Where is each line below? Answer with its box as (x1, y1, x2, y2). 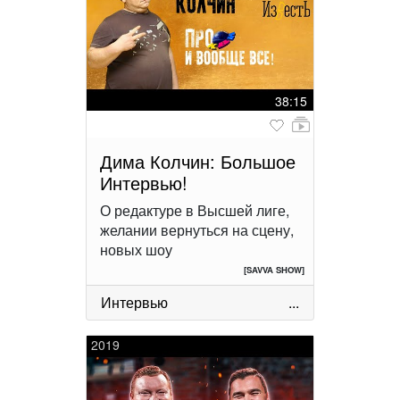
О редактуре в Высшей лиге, (100, 200, 289, 221)
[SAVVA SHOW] (244, 263, 304, 277)
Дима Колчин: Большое (100, 148, 296, 175)
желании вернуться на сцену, (100, 220, 294, 241)
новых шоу (100, 239, 172, 261)
